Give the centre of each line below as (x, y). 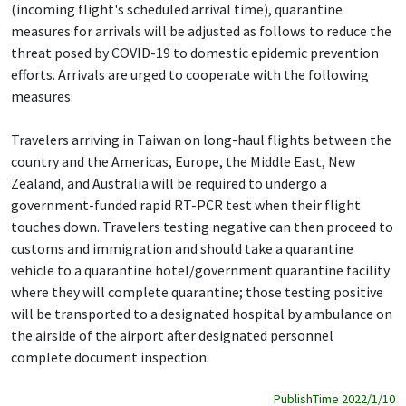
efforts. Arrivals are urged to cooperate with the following (190, 74)
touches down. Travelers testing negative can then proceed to (202, 226)
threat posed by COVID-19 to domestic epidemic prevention (195, 52)
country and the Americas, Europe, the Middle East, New (183, 161)
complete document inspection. (110, 357)
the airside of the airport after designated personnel (172, 335)
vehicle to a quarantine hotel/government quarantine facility (200, 270)
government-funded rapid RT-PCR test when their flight (186, 204)
